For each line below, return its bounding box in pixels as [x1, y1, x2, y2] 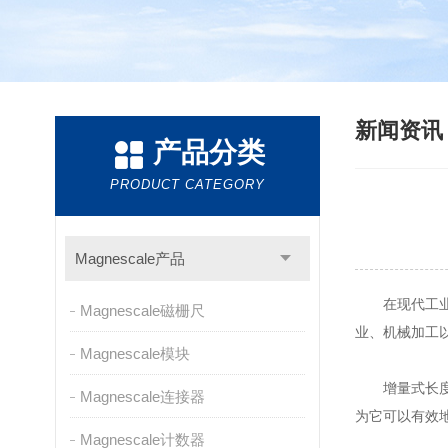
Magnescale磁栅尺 [79, 302, 205, 319]
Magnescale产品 [74, 250, 185, 267]
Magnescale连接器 [79, 388, 205, 405]
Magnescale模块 [79, 345, 190, 362]
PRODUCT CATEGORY [110, 177, 265, 192]
